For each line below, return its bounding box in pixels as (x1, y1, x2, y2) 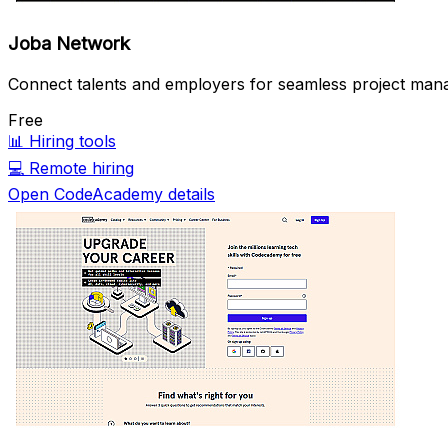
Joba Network (8, 32, 130, 56)
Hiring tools (29, 131, 116, 152)
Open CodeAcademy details (8, 184, 215, 205)
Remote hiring (29, 158, 134, 179)
